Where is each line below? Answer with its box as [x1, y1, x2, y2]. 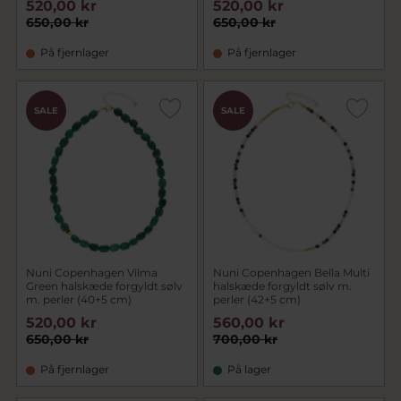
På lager [227, 363, 271, 376]
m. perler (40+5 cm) [26, 293, 132, 306]
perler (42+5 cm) [213, 293, 301, 306]
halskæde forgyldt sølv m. [213, 279, 352, 293]
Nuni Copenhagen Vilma [26, 266, 158, 279]
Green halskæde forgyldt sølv [26, 279, 183, 293]
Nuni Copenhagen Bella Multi [213, 266, 370, 279]
